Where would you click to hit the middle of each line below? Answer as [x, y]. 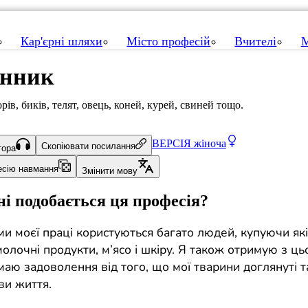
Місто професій [169, 42]
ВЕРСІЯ [171, 143]
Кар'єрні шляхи [62, 42]
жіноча [210, 143]
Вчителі [256, 42]
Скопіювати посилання [88, 146]
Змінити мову [109, 170]
